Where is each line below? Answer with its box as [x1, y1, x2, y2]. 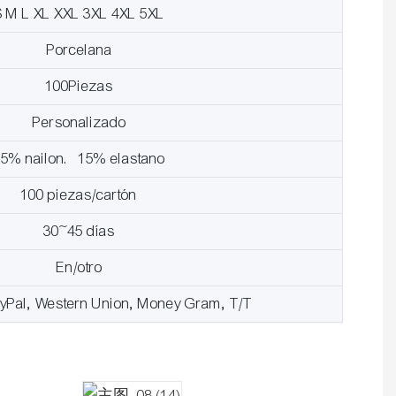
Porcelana [46, 41, 112, 60]
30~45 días [43, 222, 115, 241]
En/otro [56, 258, 103, 278]
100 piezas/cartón [21, 186, 137, 205]
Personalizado [32, 113, 126, 133]
